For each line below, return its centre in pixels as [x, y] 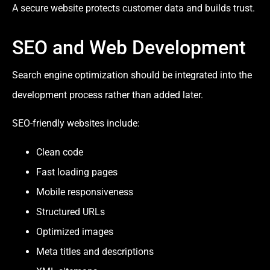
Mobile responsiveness [85, 192]
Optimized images [75, 231]
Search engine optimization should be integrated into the [132, 75]
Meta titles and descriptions [95, 251]
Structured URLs [71, 212]
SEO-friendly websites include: [76, 124]
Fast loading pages [77, 172]
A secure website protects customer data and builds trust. [133, 8]
